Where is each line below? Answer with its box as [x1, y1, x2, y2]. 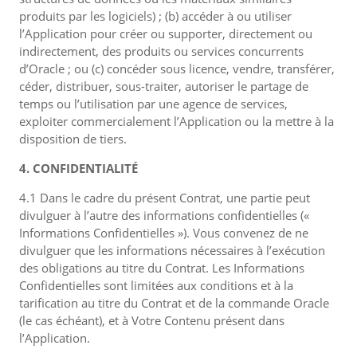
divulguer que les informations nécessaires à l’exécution [19, 242, 325, 258]
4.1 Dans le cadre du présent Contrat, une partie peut [19, 190, 310, 206]
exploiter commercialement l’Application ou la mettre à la [19, 113, 334, 129]
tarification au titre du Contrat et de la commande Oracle [19, 295, 329, 311]
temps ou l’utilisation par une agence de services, [19, 96, 288, 112]
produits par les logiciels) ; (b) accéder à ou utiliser [19, 8, 292, 24]
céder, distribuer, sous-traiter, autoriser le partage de [19, 78, 308, 94]
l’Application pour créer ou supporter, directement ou [19, 25, 312, 41]
